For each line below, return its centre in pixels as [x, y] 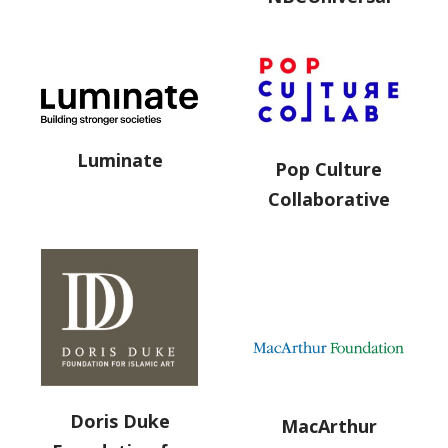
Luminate [119, 159]
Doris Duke [119, 420]
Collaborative [328, 199]
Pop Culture [328, 169]
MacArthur [328, 426]
